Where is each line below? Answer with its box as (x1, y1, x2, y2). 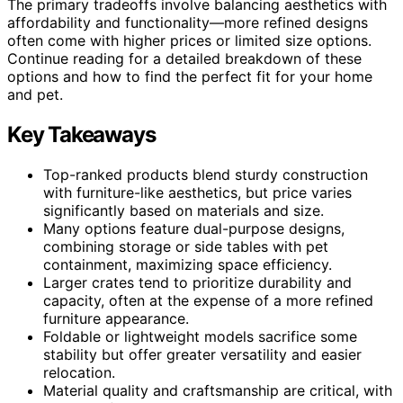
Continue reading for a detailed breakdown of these (7, 49, 362, 67)
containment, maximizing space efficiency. (43, 255, 332, 273)
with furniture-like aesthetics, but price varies (43, 183, 352, 201)
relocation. (43, 363, 115, 381)
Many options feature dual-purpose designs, (43, 219, 345, 237)
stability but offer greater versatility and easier (43, 345, 362, 363)
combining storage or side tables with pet (43, 237, 328, 255)
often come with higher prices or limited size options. (7, 31, 372, 49)
